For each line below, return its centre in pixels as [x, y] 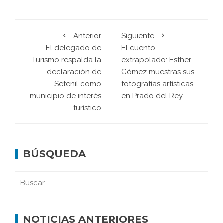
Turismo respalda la [66, 60]
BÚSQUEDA [54, 154]
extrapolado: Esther [156, 60]
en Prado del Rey [152, 96]
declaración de [74, 72]
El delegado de [73, 48]
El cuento [138, 48]
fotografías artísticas [157, 84]
